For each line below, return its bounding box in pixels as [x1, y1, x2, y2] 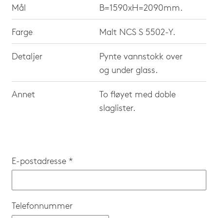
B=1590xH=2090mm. [99, 1, 182, 13]
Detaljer [12, 50, 42, 62]
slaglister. [99, 102, 135, 113]
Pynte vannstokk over [99, 50, 182, 62]
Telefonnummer [12, 200, 73, 212]
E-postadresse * [12, 155, 73, 166]
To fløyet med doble [99, 88, 176, 100]
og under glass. [99, 64, 158, 75]
